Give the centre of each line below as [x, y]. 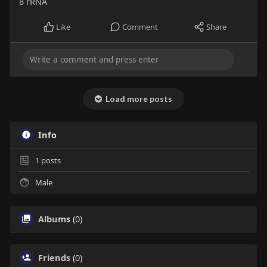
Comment [140, 27]
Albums [54, 219]
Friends [54, 258]
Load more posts [137, 99]
